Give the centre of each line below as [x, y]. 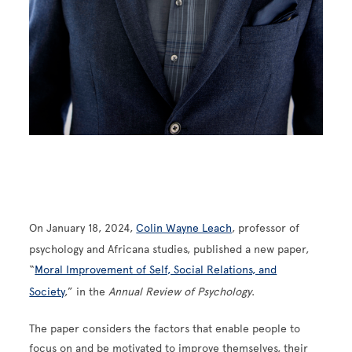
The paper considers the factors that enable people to [165, 329]
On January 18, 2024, [83, 229]
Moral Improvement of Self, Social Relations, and [156, 270]
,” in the [87, 292]
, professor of [266, 229]
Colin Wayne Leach [184, 229]
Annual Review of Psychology [180, 292]
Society [47, 292]
